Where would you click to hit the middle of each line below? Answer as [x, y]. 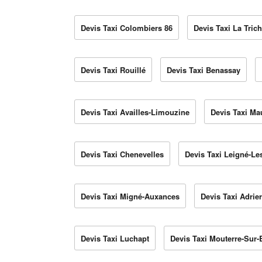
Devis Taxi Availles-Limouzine [135, 112]
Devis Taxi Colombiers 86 [127, 28]
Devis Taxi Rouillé [113, 70]
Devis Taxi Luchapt [115, 239]
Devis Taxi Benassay [204, 70]
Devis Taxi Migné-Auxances [130, 196]
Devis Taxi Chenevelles [122, 154]
